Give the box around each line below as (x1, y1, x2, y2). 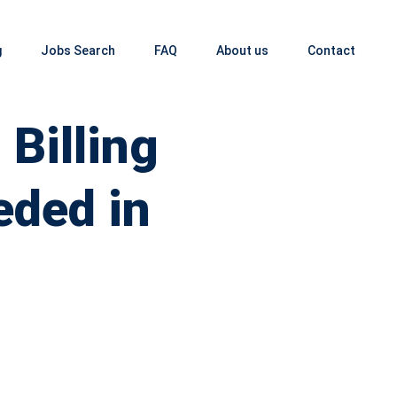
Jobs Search (40, 43, 115, 58)
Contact (307, 43, 355, 58)
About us (215, 43, 269, 58)
